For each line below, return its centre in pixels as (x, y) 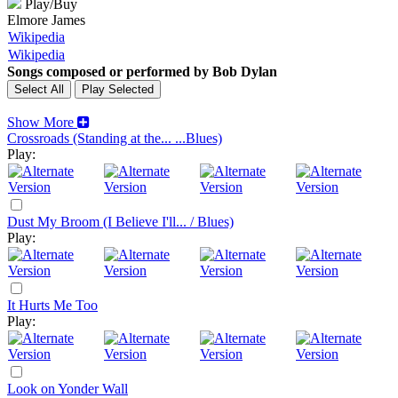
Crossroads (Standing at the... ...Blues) (115, 138)
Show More (40, 122)
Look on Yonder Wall (68, 389)
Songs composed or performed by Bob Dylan (142, 72)
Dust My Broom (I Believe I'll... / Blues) (120, 222)
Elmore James (46, 20)
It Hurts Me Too (52, 305)
